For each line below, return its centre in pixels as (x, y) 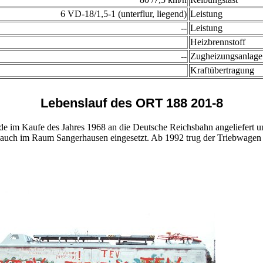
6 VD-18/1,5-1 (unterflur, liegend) (124, 14)
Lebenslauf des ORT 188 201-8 (131, 103)
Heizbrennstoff (218, 42)
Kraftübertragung (222, 70)
